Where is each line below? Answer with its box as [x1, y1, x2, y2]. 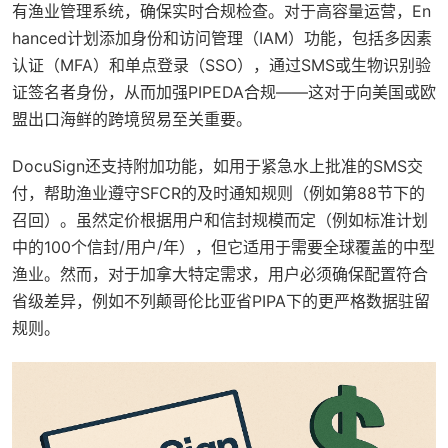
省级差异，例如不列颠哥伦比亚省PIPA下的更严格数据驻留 [12, 290, 430, 311]
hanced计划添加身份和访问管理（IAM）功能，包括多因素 [12, 27, 432, 48]
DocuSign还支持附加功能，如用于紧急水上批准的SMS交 [12, 155, 423, 176]
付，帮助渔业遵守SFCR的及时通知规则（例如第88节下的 [12, 182, 425, 203]
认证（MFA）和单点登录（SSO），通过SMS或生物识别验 [12, 54, 431, 75]
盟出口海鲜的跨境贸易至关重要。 [12, 108, 252, 129]
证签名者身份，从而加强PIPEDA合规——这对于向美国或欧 [12, 81, 436, 102]
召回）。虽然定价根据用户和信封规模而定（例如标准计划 [12, 209, 428, 230]
